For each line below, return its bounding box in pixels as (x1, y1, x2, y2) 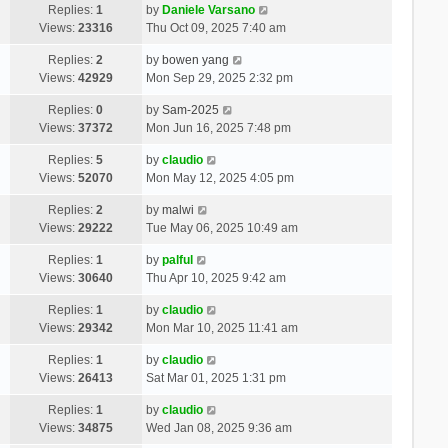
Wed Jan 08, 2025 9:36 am (145, 420, 292, 435)
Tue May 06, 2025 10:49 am (145, 220, 298, 235)
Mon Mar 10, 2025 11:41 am (145, 320, 298, 335)
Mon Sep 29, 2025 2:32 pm (145, 70, 293, 85)
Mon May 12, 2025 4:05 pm (145, 170, 294, 185)
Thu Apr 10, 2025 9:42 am (145, 270, 286, 285)
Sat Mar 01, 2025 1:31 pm (145, 370, 286, 385)
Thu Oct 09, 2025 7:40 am (145, 20, 286, 35)
